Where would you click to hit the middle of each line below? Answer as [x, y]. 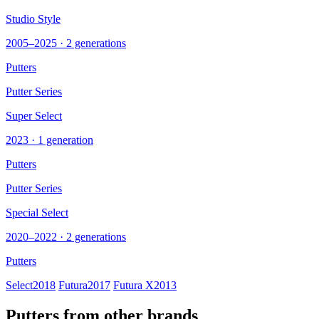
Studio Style [33, 19]
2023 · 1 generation [49, 140]
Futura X [134, 285]
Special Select [37, 212]
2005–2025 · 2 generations [66, 43]
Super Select [34, 115]
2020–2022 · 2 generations [66, 236]
